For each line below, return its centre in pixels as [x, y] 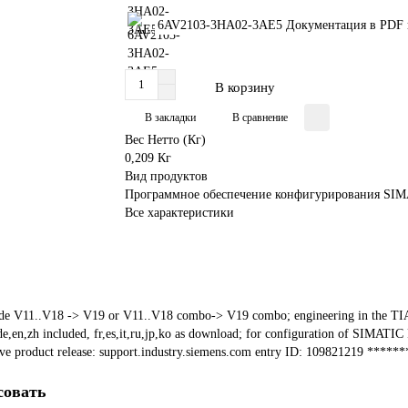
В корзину [245, 87]
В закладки [171, 117]
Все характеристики [180, 213]
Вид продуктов [167, 176]
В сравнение [260, 117]
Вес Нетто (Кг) [166, 140]
